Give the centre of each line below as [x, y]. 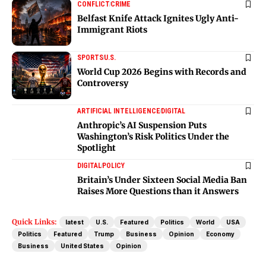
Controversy [104, 83]
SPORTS [90, 57]
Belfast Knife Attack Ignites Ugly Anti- [158, 18]
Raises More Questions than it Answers [158, 191]
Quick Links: [34, 221]
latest [75, 222]
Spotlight [96, 148]
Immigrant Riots [113, 29]
